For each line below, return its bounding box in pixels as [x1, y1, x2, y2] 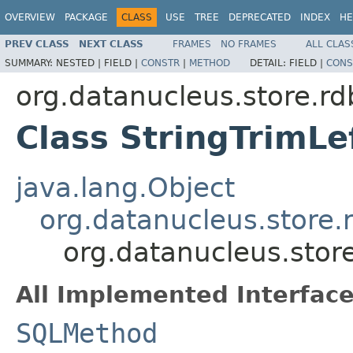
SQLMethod [16, 317, 158, 349]
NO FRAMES [221, 38, 277, 50]
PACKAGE [65, 12, 108, 23]
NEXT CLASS [79, 38, 143, 50]
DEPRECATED [229, 12, 291, 23]
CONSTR [141, 57, 180, 69]
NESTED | [56, 57, 104, 69]
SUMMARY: [5, 57, 56, 69]
